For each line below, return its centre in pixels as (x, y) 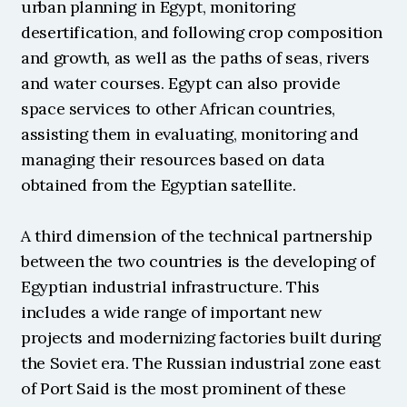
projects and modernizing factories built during (201, 338)
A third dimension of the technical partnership (197, 236)
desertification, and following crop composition (202, 32)
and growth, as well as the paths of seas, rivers (195, 58)
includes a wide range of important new (171, 312)
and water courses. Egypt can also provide (181, 83)
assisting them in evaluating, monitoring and (190, 134)
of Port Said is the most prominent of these (184, 388)
